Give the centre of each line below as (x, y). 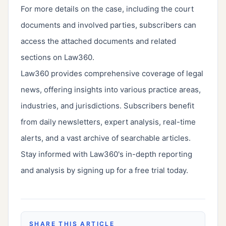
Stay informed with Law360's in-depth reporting (106, 154)
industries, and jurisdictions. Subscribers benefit (107, 106)
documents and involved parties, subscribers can (108, 25)
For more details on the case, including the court (107, 9)
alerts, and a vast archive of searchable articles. (106, 138)
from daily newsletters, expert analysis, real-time (108, 122)
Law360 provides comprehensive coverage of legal (112, 74)
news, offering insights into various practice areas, (111, 90)
